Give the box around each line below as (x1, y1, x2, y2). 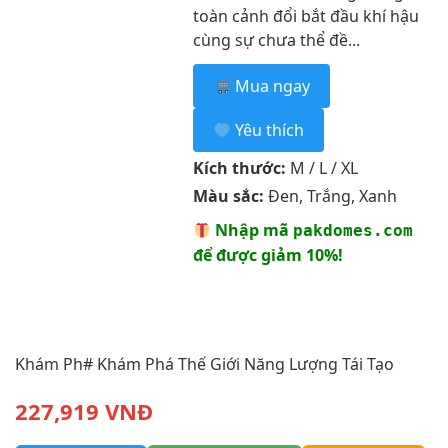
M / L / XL (285, 157, 358, 179)
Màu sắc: (192, 185, 264, 207)
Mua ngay (230, 75, 310, 97)
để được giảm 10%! (192, 244, 343, 266)
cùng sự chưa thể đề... (192, 29, 360, 51)
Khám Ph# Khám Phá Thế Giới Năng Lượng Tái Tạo (15, 353, 394, 376)
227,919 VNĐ (15, 395, 153, 426)
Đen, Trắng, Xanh (263, 185, 397, 207)
